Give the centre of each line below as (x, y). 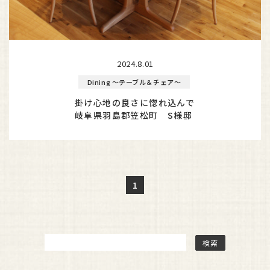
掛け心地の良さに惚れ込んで (135, 102)
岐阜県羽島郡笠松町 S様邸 (134, 115)
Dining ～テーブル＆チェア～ (134, 82)
